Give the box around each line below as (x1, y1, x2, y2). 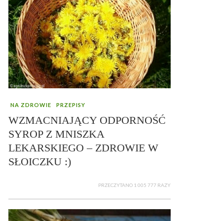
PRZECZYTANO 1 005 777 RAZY (98, 182, 171, 188)
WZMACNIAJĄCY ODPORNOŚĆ (8, 113, 166, 126)
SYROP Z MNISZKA (8, 127, 104, 140)
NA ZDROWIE (10, 101, 51, 108)
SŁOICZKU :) (8, 155, 71, 168)
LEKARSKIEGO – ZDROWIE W (8, 141, 158, 154)
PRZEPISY (56, 101, 85, 108)
